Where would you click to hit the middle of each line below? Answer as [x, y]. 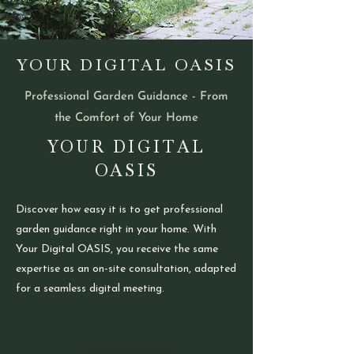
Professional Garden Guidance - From [126, 96]
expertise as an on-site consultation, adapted [126, 269]
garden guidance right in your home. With [116, 229]
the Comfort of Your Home [126, 118]
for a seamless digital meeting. [90, 288]
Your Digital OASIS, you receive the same [117, 249]
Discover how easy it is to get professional [119, 209]
